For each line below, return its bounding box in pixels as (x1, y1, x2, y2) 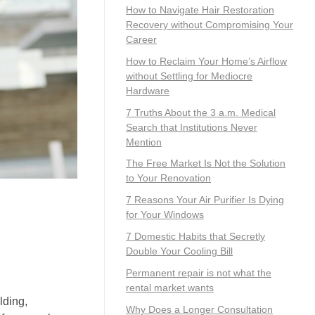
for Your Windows (126, 209, 204, 221)
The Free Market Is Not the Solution (126, 157, 285, 169)
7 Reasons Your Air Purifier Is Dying (126, 194, 284, 206)
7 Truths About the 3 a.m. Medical (126, 106, 276, 118)
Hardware (126, 84, 169, 96)
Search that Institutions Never (126, 121, 257, 133)
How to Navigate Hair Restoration (126, 4, 274, 15)
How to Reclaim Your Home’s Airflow (126, 55, 287, 67)
